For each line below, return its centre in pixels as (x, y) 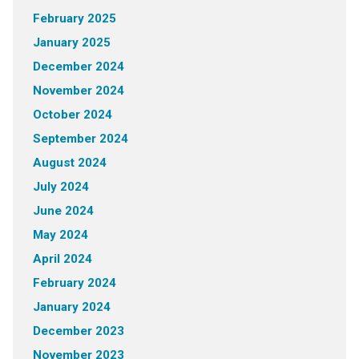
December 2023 (78, 331)
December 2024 (78, 67)
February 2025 (74, 19)
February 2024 (74, 283)
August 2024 (69, 163)
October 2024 (72, 115)
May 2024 (60, 235)
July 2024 (61, 187)
